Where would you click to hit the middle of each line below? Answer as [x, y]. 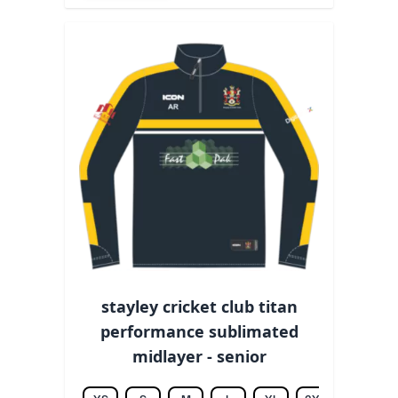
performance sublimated [199, 332]
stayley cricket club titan [199, 307]
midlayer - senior [199, 357]
